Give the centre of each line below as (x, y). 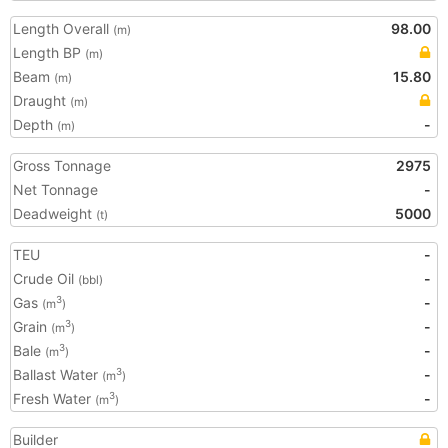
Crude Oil (45, 278)
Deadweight (54, 213)
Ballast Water (57, 374)
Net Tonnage (55, 189)
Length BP (49, 52)
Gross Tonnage (62, 165)
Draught (41, 100)
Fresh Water (54, 398)
